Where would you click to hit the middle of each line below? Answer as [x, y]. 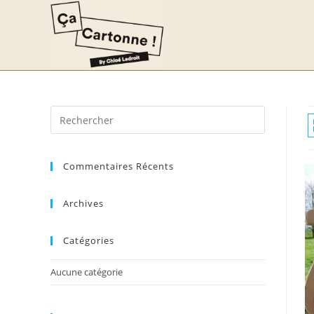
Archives [83, 203]
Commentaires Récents [118, 166]
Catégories [89, 240]
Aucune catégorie [87, 272]
